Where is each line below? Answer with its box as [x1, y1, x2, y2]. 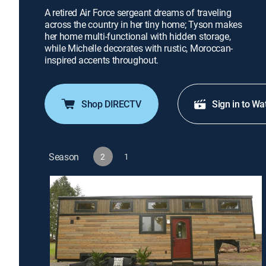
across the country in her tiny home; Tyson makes [45, 18, 242, 31]
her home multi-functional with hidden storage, [45, 30, 231, 43]
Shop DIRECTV [81, 97, 141, 110]
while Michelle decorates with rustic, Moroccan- [45, 42, 233, 55]
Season [49, 150, 80, 163]
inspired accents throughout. [45, 53, 159, 66]
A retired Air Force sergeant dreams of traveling [45, 6, 232, 19]
